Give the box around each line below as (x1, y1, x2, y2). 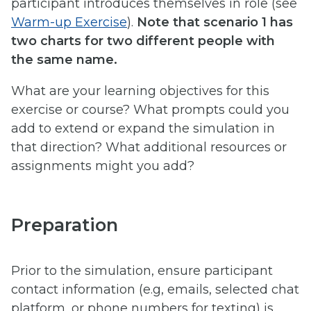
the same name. (11, 52, 117, 68)
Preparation (11, 213, 118, 235)
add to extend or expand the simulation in (11, 121, 275, 137)
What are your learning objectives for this (11, 83, 269, 99)
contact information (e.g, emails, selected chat (11, 281, 299, 297)
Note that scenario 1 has (137, 15, 293, 31)
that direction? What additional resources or (11, 140, 287, 155)
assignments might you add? (11, 158, 198, 174)
